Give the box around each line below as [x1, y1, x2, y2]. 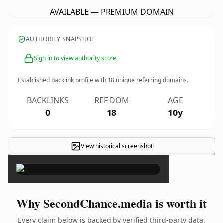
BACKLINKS [27, 95, 69, 106]
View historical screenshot [80, 142, 153, 150]
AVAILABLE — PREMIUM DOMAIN [49, 6, 174, 17]
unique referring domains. [114, 76, 188, 84]
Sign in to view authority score [34, 54, 116, 62]
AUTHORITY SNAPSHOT [26, 35, 95, 43]
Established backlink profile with [18, 76, 108, 84]
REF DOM [94, 95, 129, 106]
